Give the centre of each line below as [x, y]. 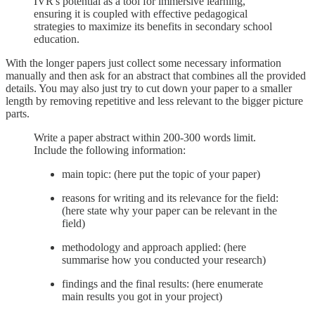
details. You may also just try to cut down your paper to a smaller [149, 88]
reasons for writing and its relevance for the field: [170, 198]
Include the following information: [110, 150]
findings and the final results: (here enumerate [162, 283]
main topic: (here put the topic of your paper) [161, 174]
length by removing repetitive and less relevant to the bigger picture [154, 101]
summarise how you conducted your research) [164, 259]
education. [57, 39]
